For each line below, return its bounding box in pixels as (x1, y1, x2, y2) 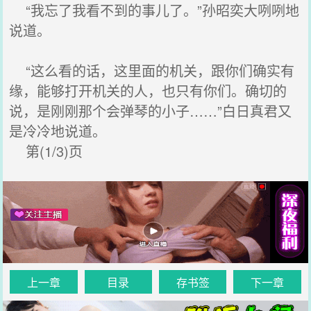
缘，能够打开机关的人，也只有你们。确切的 (9, 81, 287, 101)
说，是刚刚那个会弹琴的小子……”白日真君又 (9, 101, 292, 121)
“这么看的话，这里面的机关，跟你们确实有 (9, 60, 295, 81)
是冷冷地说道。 (9, 121, 107, 141)
